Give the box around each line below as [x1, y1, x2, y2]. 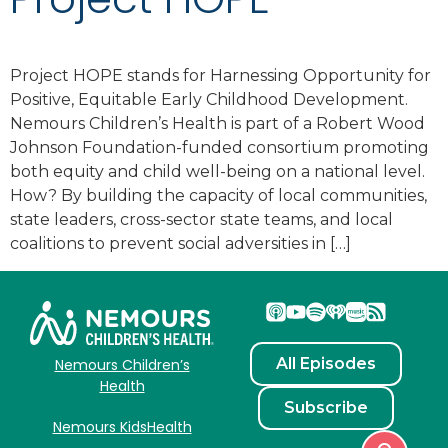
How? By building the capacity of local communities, [10, 186, 427, 206]
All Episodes [276, 354, 376, 374]
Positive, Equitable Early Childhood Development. [10, 90, 408, 110]
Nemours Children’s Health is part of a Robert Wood [10, 114, 425, 134]
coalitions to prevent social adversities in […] [10, 234, 351, 254]
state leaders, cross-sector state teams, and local [10, 210, 393, 230]
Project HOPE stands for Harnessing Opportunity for [10, 66, 431, 86]
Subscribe [284, 398, 368, 418]
